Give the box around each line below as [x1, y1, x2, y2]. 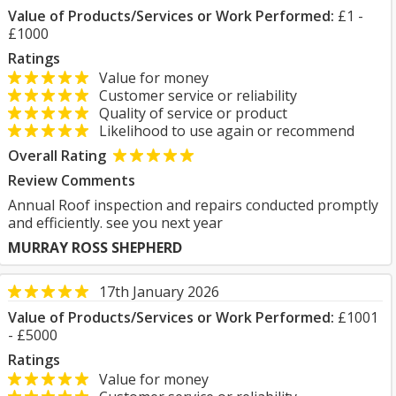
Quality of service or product [88, 103, 287, 123]
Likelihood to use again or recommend [88, 121, 354, 141]
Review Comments [8, 171, 135, 190]
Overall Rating [8, 146, 106, 165]
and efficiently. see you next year [8, 213, 223, 232]
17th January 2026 [99, 282, 219, 301]
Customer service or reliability [88, 86, 297, 105]
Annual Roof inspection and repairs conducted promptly [8, 195, 378, 215]
